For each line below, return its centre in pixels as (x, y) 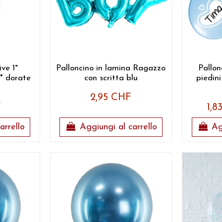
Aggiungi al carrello (118, 127)
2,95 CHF (111, 97)
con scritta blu (111, 78)
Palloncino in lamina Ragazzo (111, 68)
